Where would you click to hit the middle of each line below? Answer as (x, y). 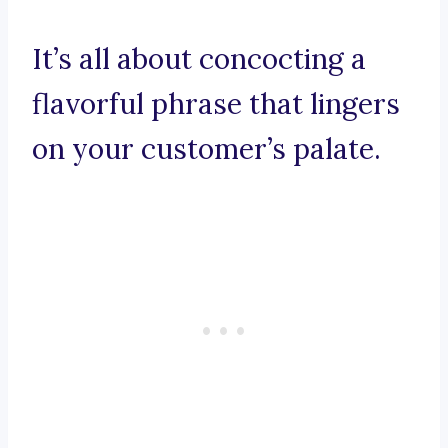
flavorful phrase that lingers (216, 104)
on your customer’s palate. (206, 149)
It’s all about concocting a (199, 59)
